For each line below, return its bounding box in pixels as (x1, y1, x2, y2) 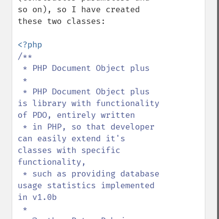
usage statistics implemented (18, 180, 154, 191)
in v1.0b (18, 192, 57, 202)
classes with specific (18, 145, 120, 155)
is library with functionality (18, 98, 159, 109)
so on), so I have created (18, 4, 140, 15)
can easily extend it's (18, 133, 125, 144)
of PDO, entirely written (18, 110, 135, 120)
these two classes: (18, 16, 106, 26)
